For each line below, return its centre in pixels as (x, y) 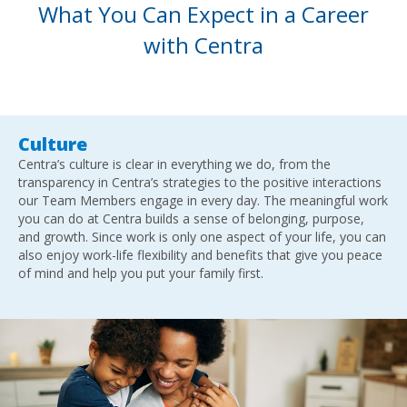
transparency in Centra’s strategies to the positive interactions (200, 182)
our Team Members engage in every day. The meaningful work (203, 200)
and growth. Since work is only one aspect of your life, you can (202, 236)
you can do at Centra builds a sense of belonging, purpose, (191, 218)
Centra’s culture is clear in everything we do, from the (174, 164)
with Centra (203, 45)
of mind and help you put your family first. (141, 273)
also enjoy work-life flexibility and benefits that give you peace (200, 254)
